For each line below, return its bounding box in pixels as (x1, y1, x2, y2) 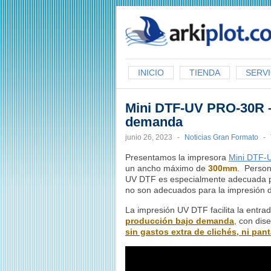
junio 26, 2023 (125, 133, 172, 142)
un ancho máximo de (125, 163, 208, 173)
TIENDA (189, 68, 220, 77)
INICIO (138, 68, 164, 77)
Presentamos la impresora (125, 152, 229, 162)
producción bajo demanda (125, 216, 234, 226)
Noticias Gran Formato (184, 133, 258, 142)
